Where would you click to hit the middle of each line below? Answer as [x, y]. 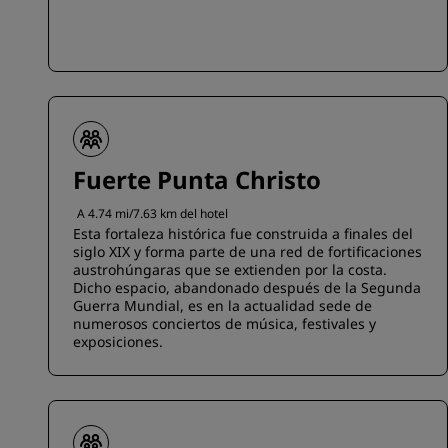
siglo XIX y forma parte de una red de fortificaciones [247, 251]
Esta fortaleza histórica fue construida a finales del [243, 233]
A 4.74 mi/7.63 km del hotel [152, 213]
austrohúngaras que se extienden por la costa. [230, 269]
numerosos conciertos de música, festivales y [224, 323]
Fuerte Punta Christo [197, 179]
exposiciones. [118, 341]
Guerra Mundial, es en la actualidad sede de [222, 305]
